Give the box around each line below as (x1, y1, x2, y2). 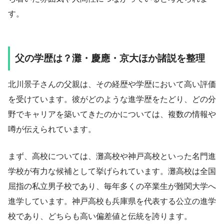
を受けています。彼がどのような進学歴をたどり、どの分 (8, 95, 216, 104)
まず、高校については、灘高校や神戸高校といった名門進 (8, 152, 216, 161)
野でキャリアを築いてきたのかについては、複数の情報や (8, 110, 216, 119)
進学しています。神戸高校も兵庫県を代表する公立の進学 (8, 197, 216, 206)
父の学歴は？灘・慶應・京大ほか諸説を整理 (15, 52, 205, 63)
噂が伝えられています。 (8, 125, 96, 134)
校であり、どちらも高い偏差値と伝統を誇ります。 (8, 212, 192, 221)
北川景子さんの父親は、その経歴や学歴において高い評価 (8, 80, 216, 89)
